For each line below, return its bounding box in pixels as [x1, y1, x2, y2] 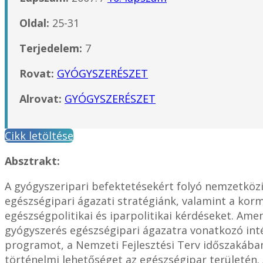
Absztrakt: [5, 153, 60, 168]
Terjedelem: [19, 41, 85, 55]
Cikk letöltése [5, 128, 73, 143]
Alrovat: [19, 91, 65, 106]
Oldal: [19, 15, 49, 30]
